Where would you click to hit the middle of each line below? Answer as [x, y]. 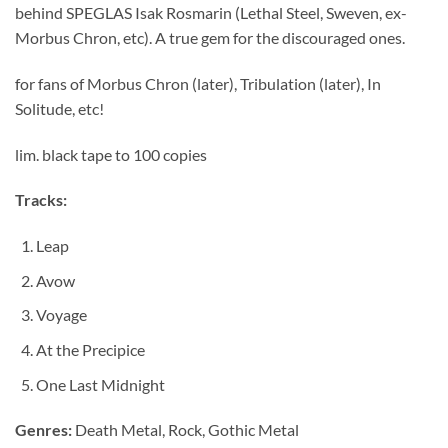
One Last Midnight [100, 384]
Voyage [61, 315]
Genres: [43, 430]
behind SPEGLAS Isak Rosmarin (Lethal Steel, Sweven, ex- [211, 13]
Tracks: [41, 200]
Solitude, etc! [59, 108]
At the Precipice [90, 349]
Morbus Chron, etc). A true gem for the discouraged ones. [210, 38]
